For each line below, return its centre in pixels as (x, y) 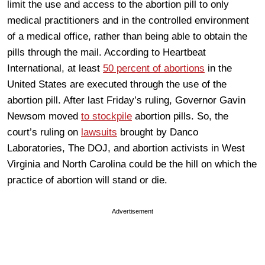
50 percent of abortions (154, 68)
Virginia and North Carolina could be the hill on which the (132, 164)
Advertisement (132, 211)
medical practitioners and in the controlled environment (128, 20)
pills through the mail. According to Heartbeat (106, 52)
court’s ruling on (44, 132)
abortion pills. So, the (180, 116)
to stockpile (106, 116)
